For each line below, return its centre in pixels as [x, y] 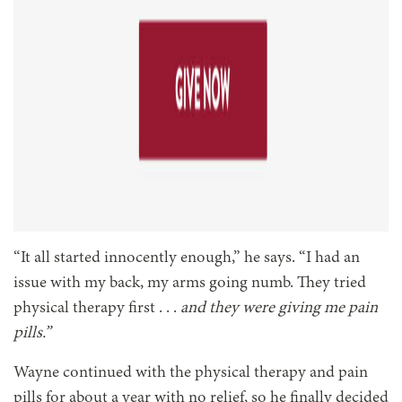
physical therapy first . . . [97, 308]
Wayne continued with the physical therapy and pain [191, 373]
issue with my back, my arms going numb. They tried [190, 283]
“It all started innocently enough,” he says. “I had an [187, 258]
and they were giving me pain [279, 308]
